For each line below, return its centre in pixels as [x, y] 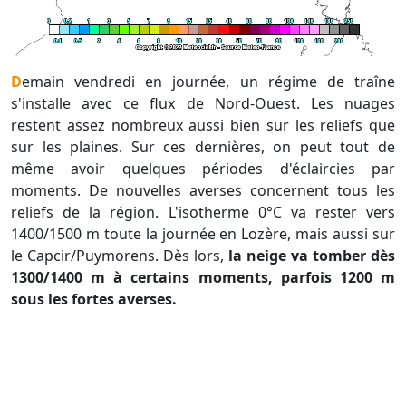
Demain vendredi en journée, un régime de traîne [16, 82]
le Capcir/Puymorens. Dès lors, [120, 256]
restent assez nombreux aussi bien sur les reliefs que [203, 126]
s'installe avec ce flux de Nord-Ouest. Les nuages [203, 104]
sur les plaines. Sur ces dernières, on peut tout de [203, 147]
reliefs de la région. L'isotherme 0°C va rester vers [203, 213]
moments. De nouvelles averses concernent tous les [203, 191]
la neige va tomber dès [312, 256]
